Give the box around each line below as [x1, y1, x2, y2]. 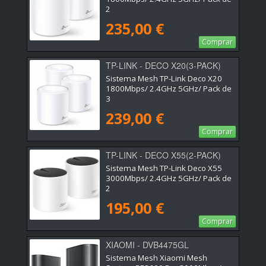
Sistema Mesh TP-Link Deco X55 [106, 162, 222, 173]
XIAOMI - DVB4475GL [106, 238, 189, 251]
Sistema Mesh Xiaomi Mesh [106, 252, 207, 264]
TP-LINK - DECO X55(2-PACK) [106, 148, 221, 161]
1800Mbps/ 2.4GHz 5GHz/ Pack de [106, 83, 232, 94]
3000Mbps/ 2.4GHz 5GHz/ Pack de [106, 172, 232, 183]
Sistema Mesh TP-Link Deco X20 [106, 72, 222, 84]
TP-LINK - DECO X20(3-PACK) [106, 59, 221, 71]
